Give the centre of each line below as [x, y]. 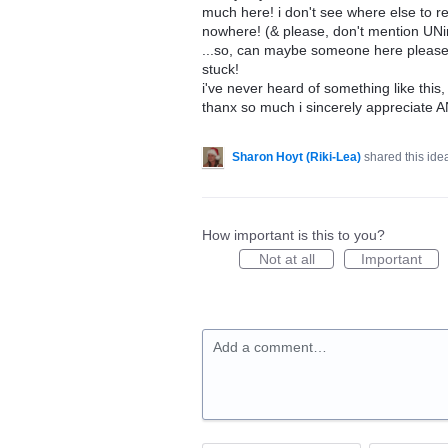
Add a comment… [270, 347]
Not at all [286, 259]
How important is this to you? [293, 235]
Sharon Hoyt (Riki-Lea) [296, 157]
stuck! [220, 69]
